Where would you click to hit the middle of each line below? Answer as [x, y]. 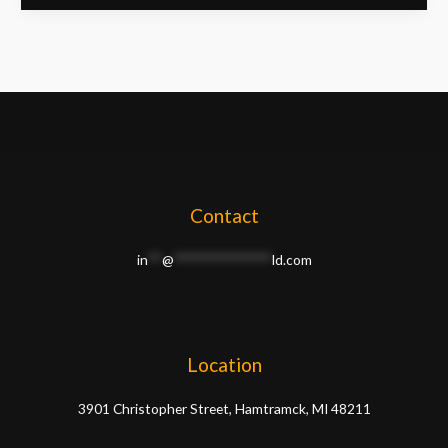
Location [224, 364]
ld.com [291, 260]
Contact [224, 215]
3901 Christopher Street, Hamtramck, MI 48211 [224, 409]
